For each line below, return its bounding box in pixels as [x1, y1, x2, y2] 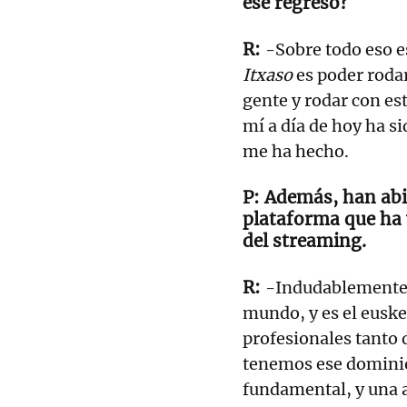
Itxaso [243, 64, 296, 85]
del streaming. [243, 229, 371, 252]
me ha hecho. [243, 140, 349, 162]
